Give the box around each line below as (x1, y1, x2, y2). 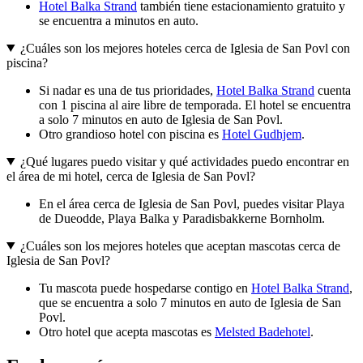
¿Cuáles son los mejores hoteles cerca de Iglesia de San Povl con (19, 41, 350, 55)
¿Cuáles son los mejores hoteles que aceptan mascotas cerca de (19, 238, 340, 253)
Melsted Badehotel (215, 324, 310, 339)
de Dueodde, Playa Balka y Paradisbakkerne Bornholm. (39, 211, 325, 225)
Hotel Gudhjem (222, 126, 301, 141)
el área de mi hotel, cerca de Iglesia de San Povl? (6, 169, 255, 183)
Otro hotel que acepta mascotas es (39, 324, 215, 339)
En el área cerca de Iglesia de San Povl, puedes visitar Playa (39, 196, 344, 211)
